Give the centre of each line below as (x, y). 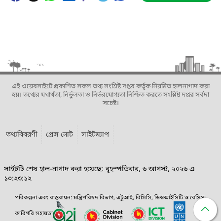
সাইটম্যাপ (95, 135)
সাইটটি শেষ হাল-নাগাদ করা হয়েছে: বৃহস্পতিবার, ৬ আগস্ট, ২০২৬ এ (99, 169)
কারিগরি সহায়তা (34, 213)
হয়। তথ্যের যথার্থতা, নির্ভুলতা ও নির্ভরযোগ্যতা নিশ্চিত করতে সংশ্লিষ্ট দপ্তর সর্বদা (110, 95)
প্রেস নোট (59, 135)
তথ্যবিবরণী (22, 135)
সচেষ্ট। (110, 103)
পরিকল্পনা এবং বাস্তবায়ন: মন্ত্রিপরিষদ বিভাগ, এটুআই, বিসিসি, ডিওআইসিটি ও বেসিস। (110, 198)
